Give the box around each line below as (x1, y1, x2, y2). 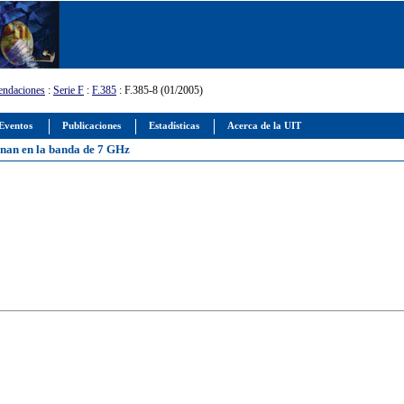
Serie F (53, 84, 84, 96)
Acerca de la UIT (225, 121, 304, 131)
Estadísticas (146, 121, 202, 131)
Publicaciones (60, 121, 124, 131)
